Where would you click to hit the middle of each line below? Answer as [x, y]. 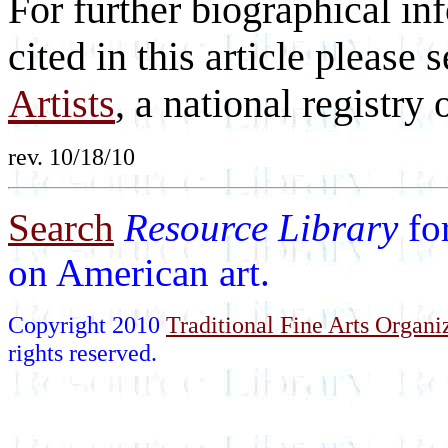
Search [61, 228]
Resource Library [266, 228]
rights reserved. [82, 353]
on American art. [139, 273]
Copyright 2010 [87, 325]
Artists [61, 104]
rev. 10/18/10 [71, 157]
